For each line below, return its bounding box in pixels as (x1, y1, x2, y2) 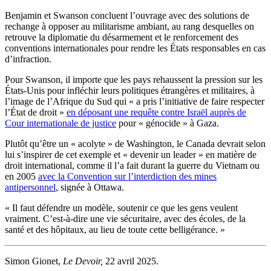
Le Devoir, (63, 255, 103, 266)
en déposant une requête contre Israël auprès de (67, 106, 246, 117)
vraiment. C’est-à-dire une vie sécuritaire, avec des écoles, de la (5, 213, 246, 224)
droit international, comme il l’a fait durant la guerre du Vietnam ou (5, 160, 260, 171)
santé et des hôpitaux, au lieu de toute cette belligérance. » (5, 224, 225, 235)
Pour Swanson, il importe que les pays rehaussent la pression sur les (5, 74, 263, 85)
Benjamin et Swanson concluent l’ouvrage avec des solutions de (5, 10, 249, 21)
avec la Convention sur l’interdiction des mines (38, 171, 217, 181)
